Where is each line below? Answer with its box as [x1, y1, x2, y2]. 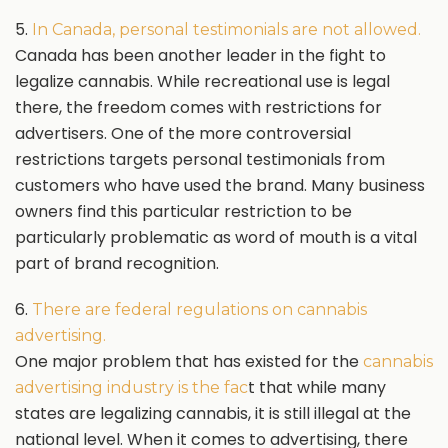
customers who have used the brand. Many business [15, 174, 425, 197]
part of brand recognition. [15, 252, 219, 275]
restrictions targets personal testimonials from [15, 148, 385, 171]
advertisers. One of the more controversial [15, 122, 351, 145]
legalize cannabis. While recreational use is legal [15, 70, 390, 93]
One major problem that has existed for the [15, 350, 363, 373]
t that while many [248, 376, 386, 399]
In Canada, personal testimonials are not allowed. [32, 20, 421, 39]
